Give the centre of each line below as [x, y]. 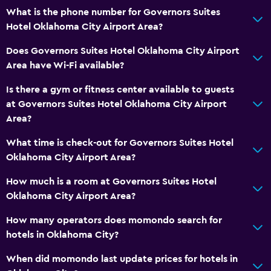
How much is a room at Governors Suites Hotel [111, 181]
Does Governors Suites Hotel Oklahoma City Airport [123, 51]
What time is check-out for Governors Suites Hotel [120, 142]
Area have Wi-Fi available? [65, 65]
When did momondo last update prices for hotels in [122, 259]
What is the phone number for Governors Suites [113, 12]
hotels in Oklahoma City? [62, 234]
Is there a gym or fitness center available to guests [120, 89]
